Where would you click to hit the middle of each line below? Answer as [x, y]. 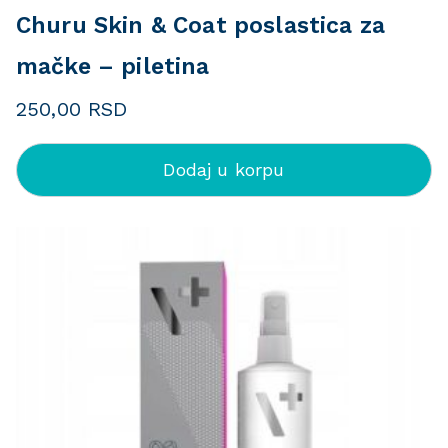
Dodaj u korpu [224, 169]
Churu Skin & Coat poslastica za [200, 25]
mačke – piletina [113, 66]
